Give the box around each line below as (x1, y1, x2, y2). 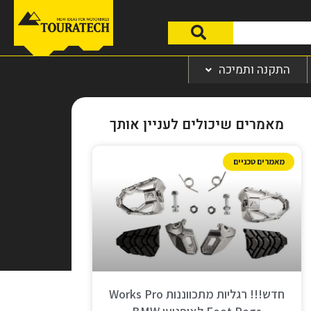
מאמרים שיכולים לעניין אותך (109, 115, 284, 135)
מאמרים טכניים (233, 156, 285, 167)
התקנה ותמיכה (219, 61, 290, 79)
